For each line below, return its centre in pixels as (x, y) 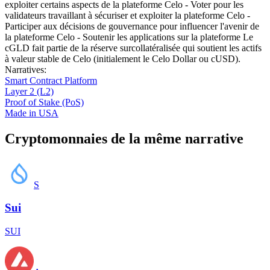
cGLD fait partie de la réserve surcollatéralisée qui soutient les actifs (133, 48)
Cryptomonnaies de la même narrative (124, 138)
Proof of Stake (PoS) (44, 102)
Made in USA (32, 113)
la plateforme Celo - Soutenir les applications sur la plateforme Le (129, 37)
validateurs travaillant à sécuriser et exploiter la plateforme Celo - (127, 15)
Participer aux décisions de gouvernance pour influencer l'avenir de (132, 26)
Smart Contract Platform (51, 80)
